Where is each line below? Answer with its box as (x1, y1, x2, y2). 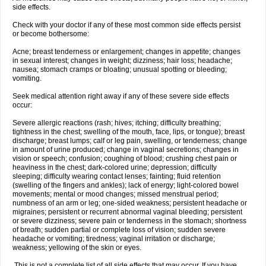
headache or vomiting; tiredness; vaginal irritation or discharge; (12, 235, 215, 243)
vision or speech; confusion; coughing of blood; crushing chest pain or (12, 154, 237, 163)
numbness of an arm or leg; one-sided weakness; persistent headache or (12, 199, 247, 207)
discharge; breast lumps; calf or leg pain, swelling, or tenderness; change (12, 137, 247, 145)
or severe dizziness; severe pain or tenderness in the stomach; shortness (12, 217, 246, 225)
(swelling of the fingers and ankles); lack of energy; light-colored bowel (12, 181, 239, 189)
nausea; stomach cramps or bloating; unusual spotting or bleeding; (12, 65, 227, 74)
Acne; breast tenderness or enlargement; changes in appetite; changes (12, 47, 240, 56)
